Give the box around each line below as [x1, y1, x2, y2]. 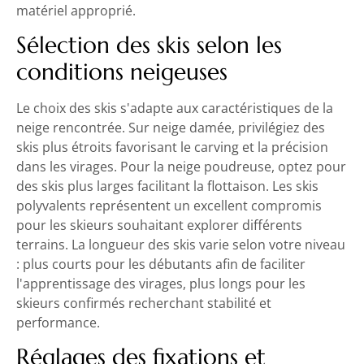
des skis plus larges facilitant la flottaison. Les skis [16, 176, 318, 195]
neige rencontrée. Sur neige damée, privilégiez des [16, 118, 325, 136]
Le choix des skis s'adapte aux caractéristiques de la [16, 98, 333, 117]
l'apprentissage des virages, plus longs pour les [16, 274, 305, 292]
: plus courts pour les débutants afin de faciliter [16, 254, 305, 273]
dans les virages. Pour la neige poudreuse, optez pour [16, 157, 346, 175]
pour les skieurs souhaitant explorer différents [16, 215, 302, 234]
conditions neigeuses [16, 57, 227, 86]
